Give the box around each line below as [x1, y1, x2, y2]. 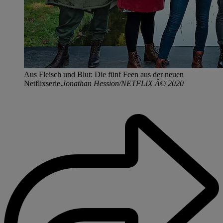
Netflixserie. [24, 79, 62, 88]
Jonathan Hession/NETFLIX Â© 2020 [62, 79, 184, 88]
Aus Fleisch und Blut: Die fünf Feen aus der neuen [24, 70, 184, 79]
